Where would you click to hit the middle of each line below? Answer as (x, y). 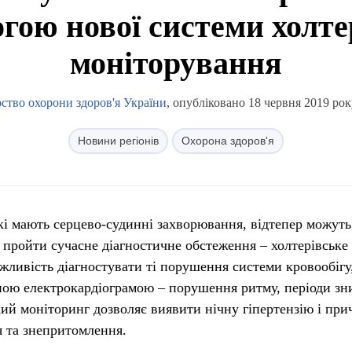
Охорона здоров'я (228, 141)
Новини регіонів (118, 141)
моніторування (176, 63)
